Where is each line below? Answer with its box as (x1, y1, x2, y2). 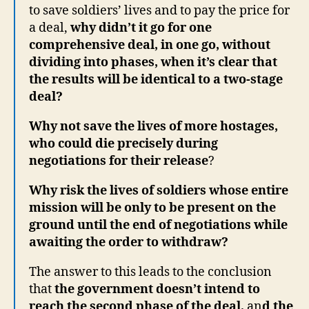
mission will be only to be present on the (29, 200, 276, 216)
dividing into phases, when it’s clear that (29, 54, 277, 70)
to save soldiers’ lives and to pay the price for (29, 3, 290, 19)
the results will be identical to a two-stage (29, 72, 283, 88)
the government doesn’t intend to (52, 281, 260, 297)
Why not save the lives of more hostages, (29, 119, 278, 134)
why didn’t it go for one (70, 20, 212, 36)
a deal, (29, 20, 70, 36)
